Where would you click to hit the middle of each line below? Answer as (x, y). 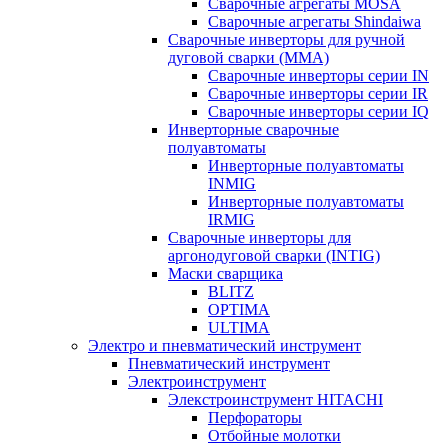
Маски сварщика (225, 273)
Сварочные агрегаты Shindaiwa (314, 21)
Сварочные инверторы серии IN (318, 75)
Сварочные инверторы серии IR (318, 93)
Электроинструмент (197, 381)
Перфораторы (255, 417)
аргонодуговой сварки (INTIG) (274, 255)
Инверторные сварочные (253, 129)
